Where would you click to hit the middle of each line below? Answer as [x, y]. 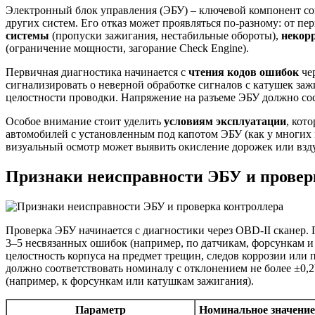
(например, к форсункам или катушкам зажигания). [130, 281]
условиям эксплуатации [225, 121]
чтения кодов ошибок [244, 72]
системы [27, 35]
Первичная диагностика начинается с [97, 72]
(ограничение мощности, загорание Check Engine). [127, 48]
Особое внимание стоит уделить [85, 121]
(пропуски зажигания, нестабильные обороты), [165, 35]
